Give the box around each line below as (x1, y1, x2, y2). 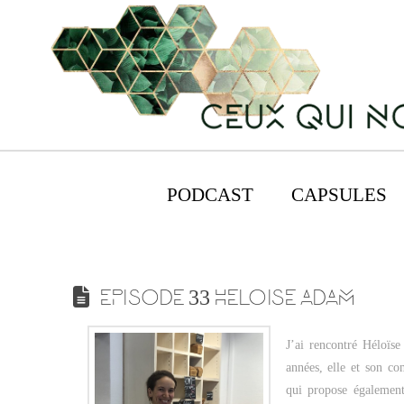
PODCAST (167, 183, 254, 206)
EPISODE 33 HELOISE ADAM (99, 288, 354, 310)
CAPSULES (291, 183, 388, 206)
